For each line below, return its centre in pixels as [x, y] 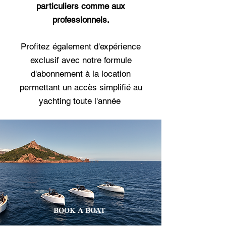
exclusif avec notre [67, 60]
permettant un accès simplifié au [81, 87]
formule [118, 60]
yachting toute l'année [81, 101]
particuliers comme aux [81, 6]
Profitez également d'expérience [81, 46]
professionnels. [81, 20]
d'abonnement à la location [81, 74]
